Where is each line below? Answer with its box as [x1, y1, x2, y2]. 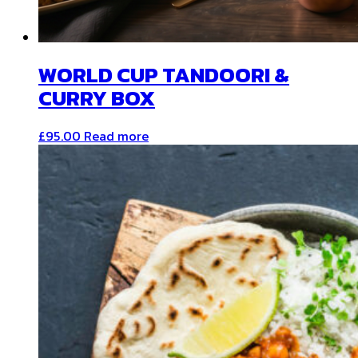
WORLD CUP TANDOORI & [38, 59, 289, 92]
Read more [84, 126, 149, 146]
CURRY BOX [38, 82, 155, 115]
